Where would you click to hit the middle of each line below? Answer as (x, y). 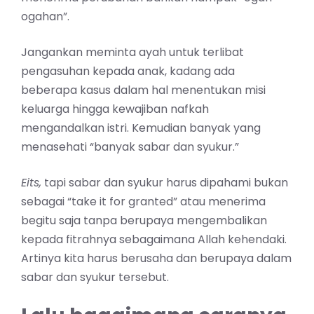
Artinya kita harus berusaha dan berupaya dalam (156, 259)
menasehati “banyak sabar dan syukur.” (130, 147)
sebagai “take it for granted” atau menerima (143, 202)
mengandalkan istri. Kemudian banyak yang (141, 128)
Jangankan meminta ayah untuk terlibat (132, 53)
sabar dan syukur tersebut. (95, 278)
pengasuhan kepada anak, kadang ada (128, 71)
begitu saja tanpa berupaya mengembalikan (144, 221)
